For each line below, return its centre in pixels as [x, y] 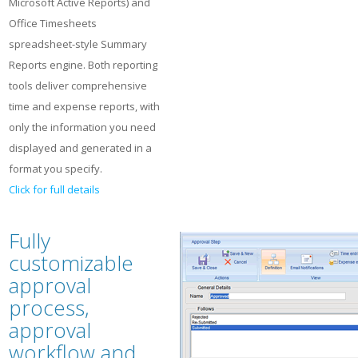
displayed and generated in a [80, 148]
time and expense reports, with [84, 106]
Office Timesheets [53, 23]
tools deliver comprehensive [78, 86]
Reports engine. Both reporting [83, 65]
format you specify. [56, 169]
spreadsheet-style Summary [78, 44]
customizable [71, 263]
